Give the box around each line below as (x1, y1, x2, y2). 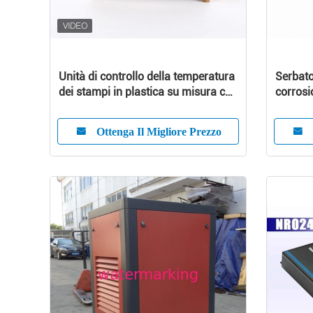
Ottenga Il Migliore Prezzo (96, 125, 221, 138)
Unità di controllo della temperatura (59, 70, 235, 83)
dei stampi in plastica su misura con (59, 85, 238, 99)
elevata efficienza (59, 101, 145, 114)
